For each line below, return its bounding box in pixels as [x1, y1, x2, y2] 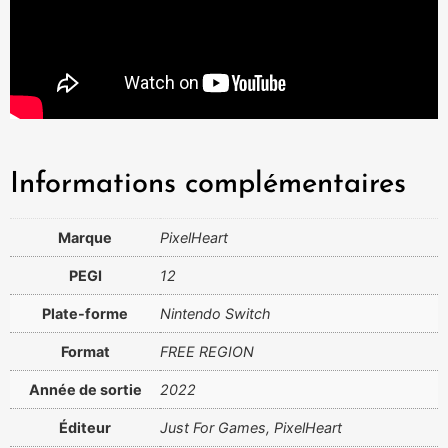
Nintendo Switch [160, 305, 271, 323]
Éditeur [59, 419, 111, 437]
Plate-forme [42, 305, 128, 323]
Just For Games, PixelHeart [160, 419, 342, 437]
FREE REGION [160, 343, 254, 361]
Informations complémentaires [10, 170, 406, 200]
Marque [58, 229, 112, 247]
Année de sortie [28, 381, 142, 399]
